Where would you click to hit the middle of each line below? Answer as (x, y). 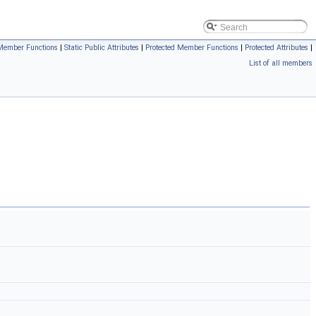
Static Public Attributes (102, 48)
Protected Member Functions (192, 48)
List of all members (281, 63)
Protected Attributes (276, 48)
